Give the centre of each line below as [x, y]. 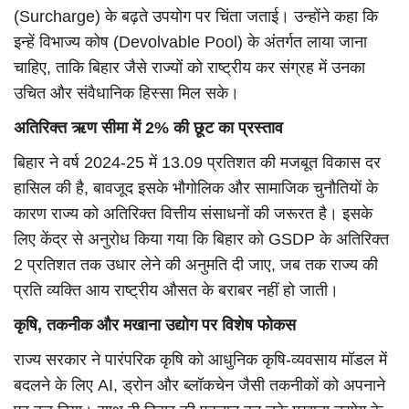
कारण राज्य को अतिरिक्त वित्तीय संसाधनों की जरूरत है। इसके [193, 214]
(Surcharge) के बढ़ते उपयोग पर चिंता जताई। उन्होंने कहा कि [196, 17]
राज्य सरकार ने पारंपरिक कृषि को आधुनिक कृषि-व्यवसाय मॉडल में [200, 360]
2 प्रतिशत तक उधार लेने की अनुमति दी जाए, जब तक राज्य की [196, 265]
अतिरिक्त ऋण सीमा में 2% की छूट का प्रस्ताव [148, 128]
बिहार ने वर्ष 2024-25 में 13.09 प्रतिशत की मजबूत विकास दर [197, 163]
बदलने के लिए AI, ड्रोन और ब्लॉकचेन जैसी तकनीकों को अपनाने [199, 386]
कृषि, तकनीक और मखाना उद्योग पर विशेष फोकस [155, 325]
